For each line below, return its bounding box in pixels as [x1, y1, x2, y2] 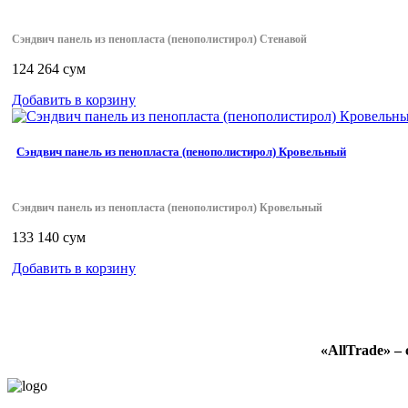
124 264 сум [12, 61, 86, 77]
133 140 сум [12, 229, 86, 246]
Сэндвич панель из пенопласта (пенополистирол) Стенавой [12, 33, 307, 46]
